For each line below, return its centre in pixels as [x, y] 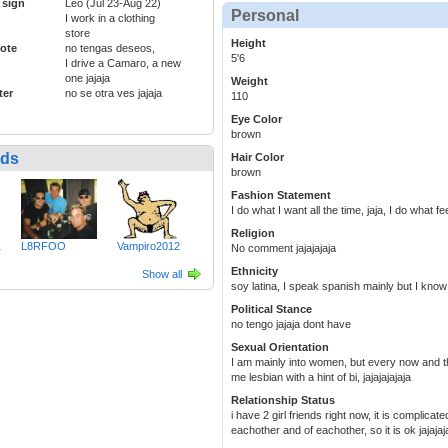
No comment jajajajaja [283, 248]
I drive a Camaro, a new [123, 63]
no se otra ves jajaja [113, 93]
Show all [162, 274]
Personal [265, 16]
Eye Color [256, 119]
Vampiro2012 [149, 246]
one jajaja [87, 78]
